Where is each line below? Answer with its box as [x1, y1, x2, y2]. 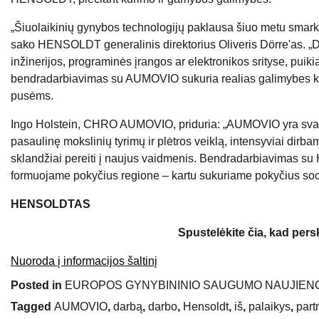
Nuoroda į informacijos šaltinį [11, 255, 157, 268]
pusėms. [11, 90, 53, 103]
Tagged [11, 300, 54, 313]
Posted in [11, 279, 65, 292]
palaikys [249, 300, 291, 313]
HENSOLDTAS [11, 198, 90, 211]
